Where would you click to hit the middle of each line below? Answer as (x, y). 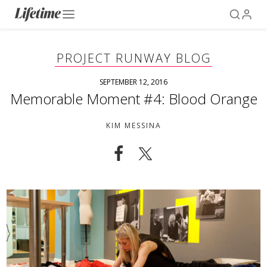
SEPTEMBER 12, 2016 (133, 82)
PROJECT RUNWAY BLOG (133, 58)
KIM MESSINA (133, 125)
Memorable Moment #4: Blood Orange (133, 99)
